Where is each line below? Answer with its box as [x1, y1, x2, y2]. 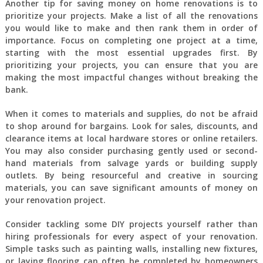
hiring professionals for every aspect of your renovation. [5, 231, 258, 242]
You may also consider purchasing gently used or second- [5, 145, 258, 156]
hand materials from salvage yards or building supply [5, 157, 258, 168]
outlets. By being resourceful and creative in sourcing [5, 170, 258, 181]
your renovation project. [5, 194, 106, 205]
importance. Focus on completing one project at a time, [5, 35, 258, 46]
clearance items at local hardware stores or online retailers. [5, 133, 258, 144]
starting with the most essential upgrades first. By [5, 47, 258, 58]
